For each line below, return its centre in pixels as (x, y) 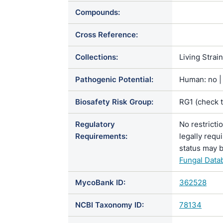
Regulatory (95, 124)
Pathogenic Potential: (114, 79)
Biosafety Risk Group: (114, 102)
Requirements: (101, 136)
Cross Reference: (107, 35)
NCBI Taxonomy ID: (110, 205)
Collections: (97, 57)
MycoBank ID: (100, 182)
